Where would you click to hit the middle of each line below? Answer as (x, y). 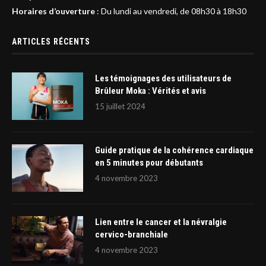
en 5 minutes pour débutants (149, 163)
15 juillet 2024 (120, 107)
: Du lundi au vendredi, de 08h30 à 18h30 (171, 11)
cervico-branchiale (132, 235)
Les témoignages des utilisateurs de (163, 79)
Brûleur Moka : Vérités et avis (151, 91)
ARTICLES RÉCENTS (51, 42)
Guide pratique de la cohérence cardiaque (174, 151)
